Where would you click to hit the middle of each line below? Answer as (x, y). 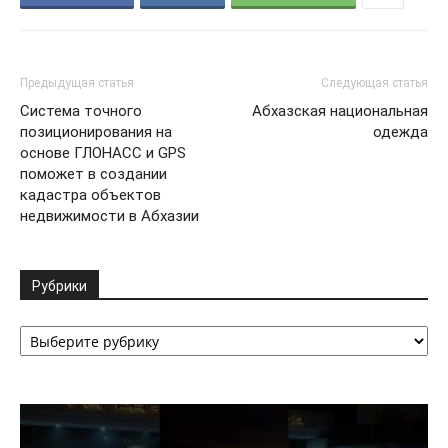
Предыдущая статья (77, 83)
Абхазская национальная (340, 111)
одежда (400, 132)
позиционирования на (96, 132)
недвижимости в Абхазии (109, 216)
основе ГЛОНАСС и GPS (103, 153)
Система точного (81, 111)
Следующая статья (374, 83)
